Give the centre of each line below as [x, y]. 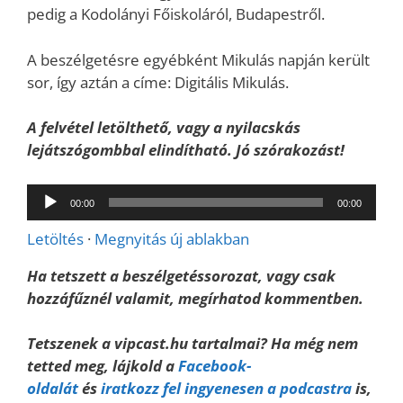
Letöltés [55, 238]
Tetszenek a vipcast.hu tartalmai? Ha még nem [193, 344]
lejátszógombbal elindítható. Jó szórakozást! [186, 150]
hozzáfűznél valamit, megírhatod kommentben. [195, 298]
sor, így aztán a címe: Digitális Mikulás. [158, 82]
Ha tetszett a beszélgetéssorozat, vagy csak [181, 275]
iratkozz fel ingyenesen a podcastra [226, 389]
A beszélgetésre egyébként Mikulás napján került [198, 59]
